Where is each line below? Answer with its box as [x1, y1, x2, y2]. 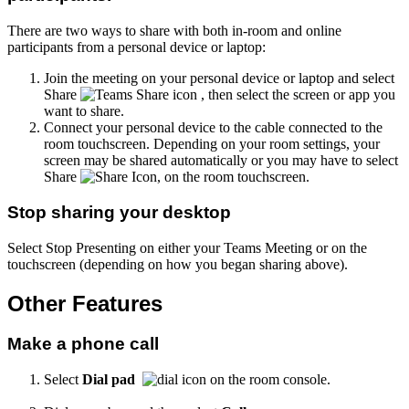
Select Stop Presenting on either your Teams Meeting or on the [7, 239, 367, 256]
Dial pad [82, 372, 135, 388]
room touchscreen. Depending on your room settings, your [44, 136, 380, 152]
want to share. [44, 103, 128, 120]
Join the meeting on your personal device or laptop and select [44, 70, 394, 87]
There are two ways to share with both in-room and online [7, 23, 341, 39]
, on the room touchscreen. [157, 169, 309, 185]
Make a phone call [7, 334, 159, 354]
